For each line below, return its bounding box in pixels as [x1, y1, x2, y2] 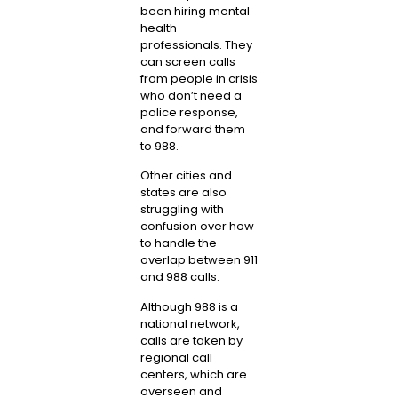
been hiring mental [139, 2, 250, 20]
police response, [139, 103, 238, 121]
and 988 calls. [139, 268, 219, 286]
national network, [139, 314, 240, 332]
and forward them [139, 120, 245, 138]
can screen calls [139, 52, 235, 70]
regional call [139, 348, 212, 366]
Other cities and [139, 167, 232, 185]
